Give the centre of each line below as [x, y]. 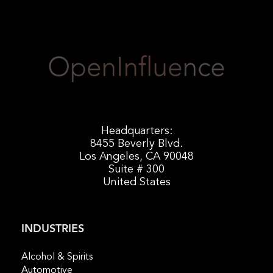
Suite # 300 [136, 169]
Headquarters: [136, 131]
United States [136, 182]
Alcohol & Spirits [57, 257]
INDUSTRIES [53, 229]
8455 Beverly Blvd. [136, 144]
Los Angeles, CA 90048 [136, 156]
